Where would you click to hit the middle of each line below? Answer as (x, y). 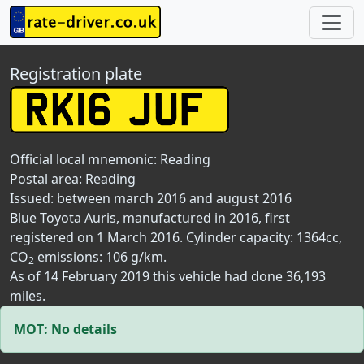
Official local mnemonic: (85, 159)
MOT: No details (65, 329)
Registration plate (76, 74)
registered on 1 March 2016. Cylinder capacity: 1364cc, (176, 237)
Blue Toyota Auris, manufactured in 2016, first (150, 218)
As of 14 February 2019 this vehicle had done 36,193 (168, 276)
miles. (28, 296)
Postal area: (48, 179)
